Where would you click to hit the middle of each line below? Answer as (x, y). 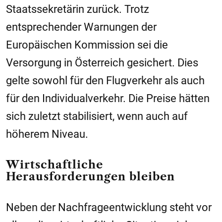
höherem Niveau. (47, 134)
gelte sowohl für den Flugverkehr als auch (105, 81)
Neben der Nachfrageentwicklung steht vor (109, 208)
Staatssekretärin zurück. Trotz (78, 9)
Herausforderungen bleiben (90, 177)
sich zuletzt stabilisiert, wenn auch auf (97, 116)
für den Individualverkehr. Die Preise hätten (108, 99)
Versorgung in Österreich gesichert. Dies (102, 63)
